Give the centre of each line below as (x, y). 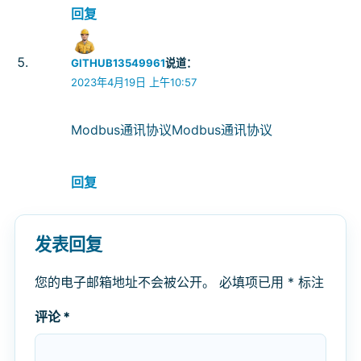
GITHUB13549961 (118, 63)
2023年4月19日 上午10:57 (134, 83)
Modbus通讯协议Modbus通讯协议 (172, 130)
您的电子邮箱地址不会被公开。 (125, 282)
